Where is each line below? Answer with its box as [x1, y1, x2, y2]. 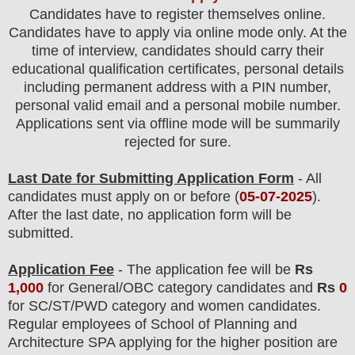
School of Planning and [151, 316, 297, 333]
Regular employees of [8, 316, 147, 333]
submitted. [8, 225, 74, 242]
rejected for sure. [124, 134, 231, 151]
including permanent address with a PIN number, [24, 79, 331, 96]
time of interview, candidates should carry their [31, 43, 324, 59]
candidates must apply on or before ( [8, 189, 239, 205]
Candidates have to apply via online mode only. [8, 25, 310, 41]
